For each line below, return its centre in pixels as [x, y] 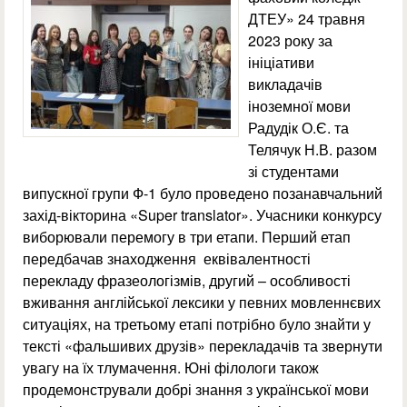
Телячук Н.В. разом [313, 150]
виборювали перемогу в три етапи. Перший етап [187, 237]
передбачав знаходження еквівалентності [167, 259]
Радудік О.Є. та [298, 128]
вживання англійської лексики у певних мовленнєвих [202, 303]
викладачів [285, 84]
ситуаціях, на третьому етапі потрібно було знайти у [197, 324]
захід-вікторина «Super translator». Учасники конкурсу [202, 215]
